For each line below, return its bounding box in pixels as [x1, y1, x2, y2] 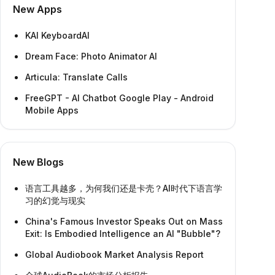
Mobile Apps [25, 105, 79, 115]
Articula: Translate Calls [25, 72, 128, 82]
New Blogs [13, 156, 64, 168]
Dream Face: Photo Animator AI [25, 51, 157, 61]
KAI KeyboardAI [25, 30, 90, 41]
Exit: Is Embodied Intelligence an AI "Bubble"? [25, 228, 220, 239]
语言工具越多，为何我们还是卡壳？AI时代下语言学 [25, 183, 222, 193]
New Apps [13, 3, 62, 15]
